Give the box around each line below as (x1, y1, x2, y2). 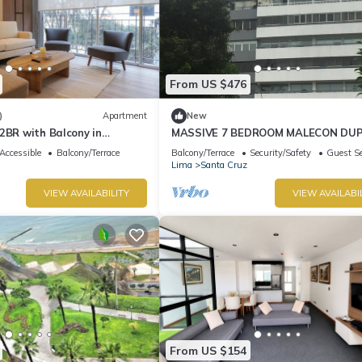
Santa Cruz (200, 158, 247, 170)
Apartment (103, 110, 147, 122)
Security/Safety (250, 146, 311, 158)
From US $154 (170, 343, 246, 358)
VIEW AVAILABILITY (44, 187, 129, 199)
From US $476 (170, 77, 246, 92)
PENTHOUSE (171, 140, 238, 154)
